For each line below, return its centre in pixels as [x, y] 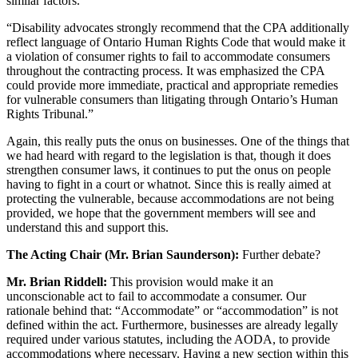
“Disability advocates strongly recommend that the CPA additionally [178, 27]
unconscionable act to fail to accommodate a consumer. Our [156, 296]
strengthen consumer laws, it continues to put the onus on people [169, 169]
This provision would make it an [190, 281]
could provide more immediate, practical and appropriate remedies [172, 85]
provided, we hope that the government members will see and [161, 213]
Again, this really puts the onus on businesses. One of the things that [178, 141]
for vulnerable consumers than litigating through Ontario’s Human [172, 99]
